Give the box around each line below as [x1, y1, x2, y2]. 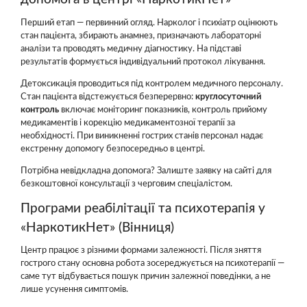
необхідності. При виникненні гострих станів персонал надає [21, 131, 263, 140]
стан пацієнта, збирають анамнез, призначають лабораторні [21, 31, 261, 40]
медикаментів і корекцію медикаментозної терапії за [21, 118, 235, 127]
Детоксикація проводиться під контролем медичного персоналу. [21, 79, 283, 88]
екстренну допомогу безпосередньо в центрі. [21, 144, 205, 153]
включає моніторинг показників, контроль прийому [59, 105, 267, 114]
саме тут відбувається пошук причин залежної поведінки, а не [21, 272, 271, 281]
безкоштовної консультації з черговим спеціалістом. [21, 179, 232, 188]
